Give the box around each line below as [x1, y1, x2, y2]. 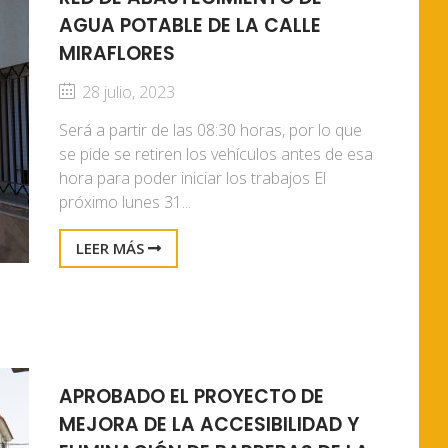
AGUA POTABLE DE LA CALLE [59, 12, 321, 39]
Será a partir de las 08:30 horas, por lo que [59, 119, 362, 141]
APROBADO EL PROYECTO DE [59, 383, 324, 410]
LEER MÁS [76, 238, 148, 258]
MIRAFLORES [59, 40, 175, 67]
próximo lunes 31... [59, 191, 191, 213]
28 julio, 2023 [78, 81, 175, 103]
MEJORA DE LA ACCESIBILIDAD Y [59, 411, 359, 438]
